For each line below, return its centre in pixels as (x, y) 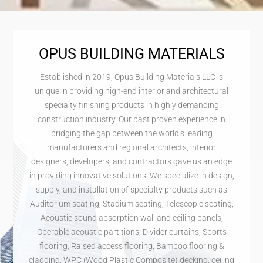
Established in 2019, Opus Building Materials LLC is (131, 77)
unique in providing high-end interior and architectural (131, 91)
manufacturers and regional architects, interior (131, 148)
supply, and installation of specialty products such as (131, 190)
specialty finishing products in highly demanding (131, 105)
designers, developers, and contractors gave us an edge (131, 162)
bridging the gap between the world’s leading (131, 134)
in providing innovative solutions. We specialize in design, (131, 176)
